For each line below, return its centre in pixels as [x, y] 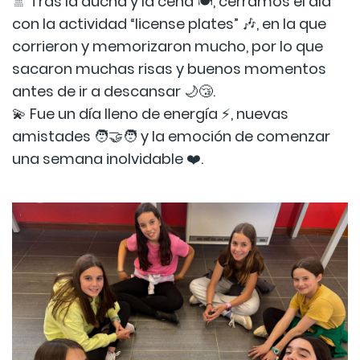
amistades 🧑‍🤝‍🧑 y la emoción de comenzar [171, 137]
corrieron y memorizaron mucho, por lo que [168, 47]
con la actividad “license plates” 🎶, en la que [169, 24]
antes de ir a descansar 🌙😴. [114, 92]
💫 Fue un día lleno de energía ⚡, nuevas [150, 114]
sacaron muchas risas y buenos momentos [169, 69]
